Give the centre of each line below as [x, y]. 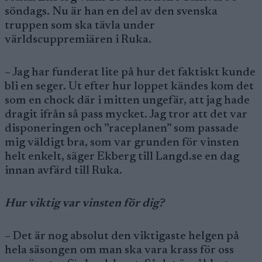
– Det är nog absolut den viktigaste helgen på [122, 236]
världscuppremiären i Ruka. [78, 40]
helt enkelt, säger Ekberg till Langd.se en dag [122, 157]
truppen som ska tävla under [80, 26]
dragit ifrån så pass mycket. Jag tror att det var [126, 115]
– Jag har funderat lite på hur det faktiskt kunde [130, 73]
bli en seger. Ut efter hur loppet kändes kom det [129, 87]
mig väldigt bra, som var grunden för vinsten [122, 143]
